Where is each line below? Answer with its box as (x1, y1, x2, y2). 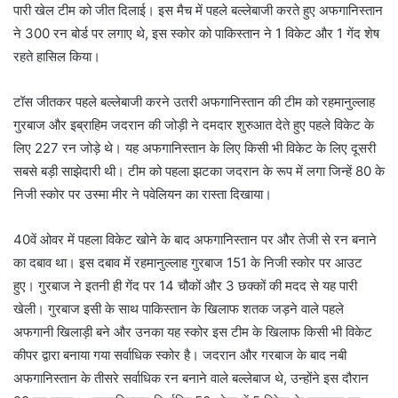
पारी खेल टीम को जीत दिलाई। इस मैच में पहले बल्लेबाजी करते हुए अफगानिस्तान (13, 2, 383, 20)
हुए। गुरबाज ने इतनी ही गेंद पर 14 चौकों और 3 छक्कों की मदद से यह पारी (13, 277, 357, 295)
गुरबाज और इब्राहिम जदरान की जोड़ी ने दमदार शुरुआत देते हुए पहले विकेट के (13, 116, 374, 134)
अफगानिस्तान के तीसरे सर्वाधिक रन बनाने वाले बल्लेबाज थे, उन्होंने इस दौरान (13, 370, 369, 387)
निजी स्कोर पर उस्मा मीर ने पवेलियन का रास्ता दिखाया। (13, 186, 272, 203)
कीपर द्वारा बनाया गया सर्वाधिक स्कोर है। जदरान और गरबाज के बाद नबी (13, 346, 346, 364)
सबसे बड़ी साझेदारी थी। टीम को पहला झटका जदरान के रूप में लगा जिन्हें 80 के (13, 163, 385, 180)
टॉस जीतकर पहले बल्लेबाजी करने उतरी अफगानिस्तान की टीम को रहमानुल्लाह (13, 93, 375, 111)
